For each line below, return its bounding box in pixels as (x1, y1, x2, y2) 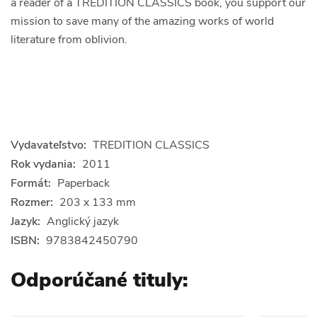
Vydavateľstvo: (11, 137, 86, 153)
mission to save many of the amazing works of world (11, 13, 274, 29)
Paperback (57, 175, 110, 191)
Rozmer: (11, 194, 53, 210)
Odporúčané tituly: (11, 266, 188, 294)
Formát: (11, 175, 51, 191)
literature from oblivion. (11, 31, 127, 47)
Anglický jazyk (47, 213, 119, 229)
